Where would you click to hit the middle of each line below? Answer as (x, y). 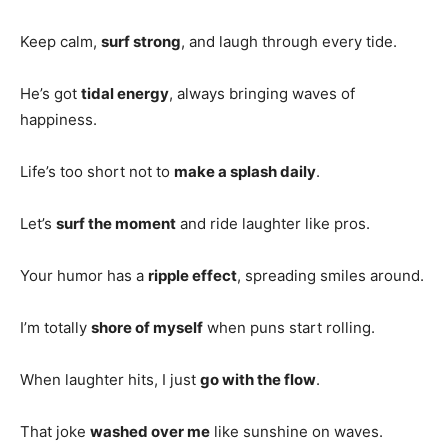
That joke (55, 431)
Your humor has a (84, 275)
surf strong (141, 41)
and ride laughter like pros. (273, 223)
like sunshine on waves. (296, 431)
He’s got (50, 93)
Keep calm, (60, 41)
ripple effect (192, 275)
